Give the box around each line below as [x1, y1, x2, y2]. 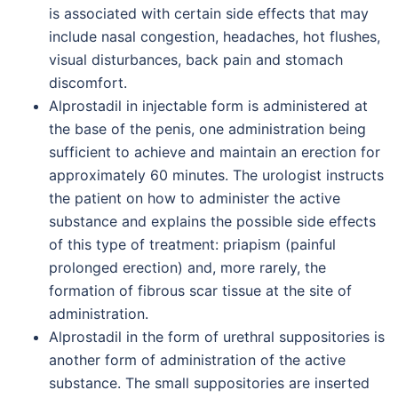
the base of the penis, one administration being [49, 120, 366, 138]
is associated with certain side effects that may [49, 4, 369, 22]
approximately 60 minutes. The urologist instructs [49, 166, 384, 184]
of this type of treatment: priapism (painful [49, 235, 336, 253]
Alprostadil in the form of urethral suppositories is [49, 328, 385, 346]
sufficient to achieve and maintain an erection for [49, 143, 380, 161]
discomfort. [49, 74, 127, 92]
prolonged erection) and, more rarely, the [49, 259, 326, 276]
